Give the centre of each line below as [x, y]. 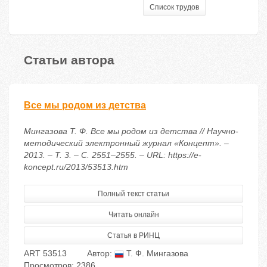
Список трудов [174, 7]
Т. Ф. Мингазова [156, 254]
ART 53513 [45, 254]
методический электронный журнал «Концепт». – [126, 143]
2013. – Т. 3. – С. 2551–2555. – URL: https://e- [113, 155]
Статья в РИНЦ [133, 236]
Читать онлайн [133, 215]
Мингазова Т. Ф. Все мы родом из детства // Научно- [131, 131]
